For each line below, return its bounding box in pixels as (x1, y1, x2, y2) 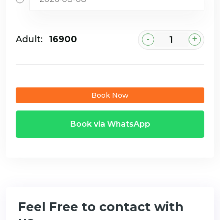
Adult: (16, 34, 43, 45)
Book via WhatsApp (70, 119, 150, 129)
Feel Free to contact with (18, 199, 184, 214)
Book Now (91, 90, 129, 100)
